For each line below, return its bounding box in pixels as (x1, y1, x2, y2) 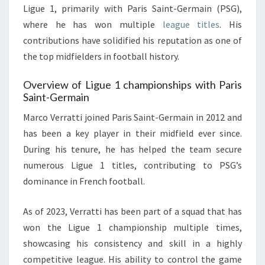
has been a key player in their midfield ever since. (23, 127, 242, 139)
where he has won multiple (23, 18, 163, 30)
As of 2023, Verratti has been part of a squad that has (23, 205, 242, 217)
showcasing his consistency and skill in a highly (23, 237, 242, 249)
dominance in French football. (23, 174, 145, 187)
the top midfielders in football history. (23, 50, 179, 62)
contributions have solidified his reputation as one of (23, 34, 242, 46)
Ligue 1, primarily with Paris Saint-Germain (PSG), (23, 2, 242, 14)
